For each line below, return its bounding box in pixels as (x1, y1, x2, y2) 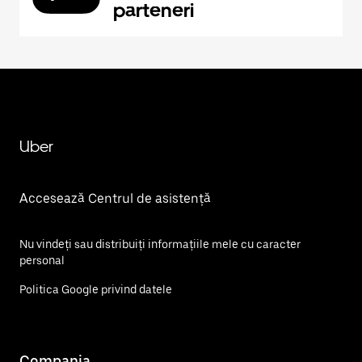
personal (19, 254, 65, 267)
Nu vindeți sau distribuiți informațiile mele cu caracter (19, 238, 301, 250)
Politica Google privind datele (19, 283, 172, 296)
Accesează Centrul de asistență (19, 191, 211, 206)
